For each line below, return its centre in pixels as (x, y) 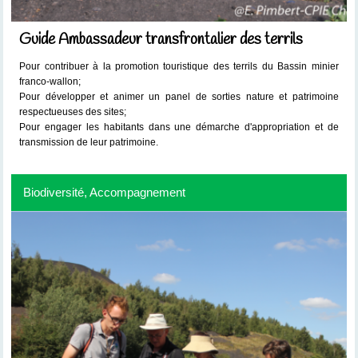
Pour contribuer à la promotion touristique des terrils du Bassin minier (179, 67)
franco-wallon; (50, 82)
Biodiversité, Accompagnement (105, 192)
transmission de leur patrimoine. (89, 143)
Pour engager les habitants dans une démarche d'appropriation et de (179, 127)
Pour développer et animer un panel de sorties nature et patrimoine (179, 97)
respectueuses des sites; (74, 112)
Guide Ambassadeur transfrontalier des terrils (161, 40)
